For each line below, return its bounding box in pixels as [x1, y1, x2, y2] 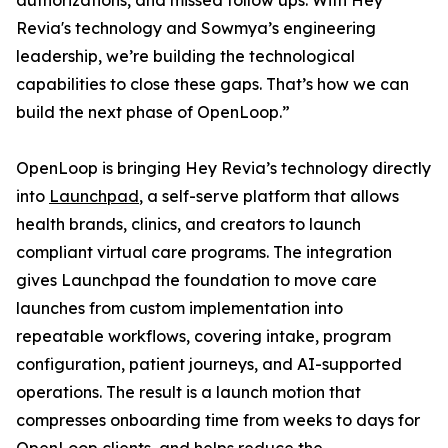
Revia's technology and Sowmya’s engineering [16, 18, 376, 39]
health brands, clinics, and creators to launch [16, 214, 361, 235]
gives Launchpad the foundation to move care [16, 270, 377, 291]
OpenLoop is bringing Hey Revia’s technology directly [16, 158, 431, 179]
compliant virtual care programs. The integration [16, 242, 392, 263]
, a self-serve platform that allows [139, 186, 399, 207]
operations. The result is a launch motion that [16, 382, 361, 403]
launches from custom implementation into [16, 298, 343, 319]
